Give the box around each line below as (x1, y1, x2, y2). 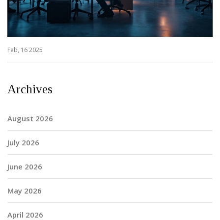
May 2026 (7, 186, 42, 195)
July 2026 (7, 137, 39, 147)
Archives (7, 82, 53, 96)
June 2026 (7, 162, 42, 171)
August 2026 (7, 113, 53, 123)
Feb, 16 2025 (7, 46, 43, 54)
